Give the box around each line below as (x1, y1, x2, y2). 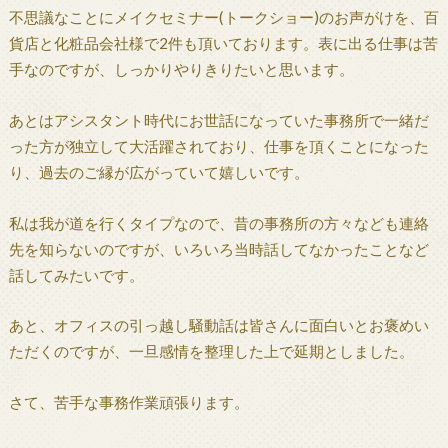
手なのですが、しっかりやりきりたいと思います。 (8, 60, 354, 79)
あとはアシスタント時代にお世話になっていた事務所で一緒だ (8, 111, 429, 129)
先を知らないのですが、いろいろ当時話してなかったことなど (8, 239, 429, 258)
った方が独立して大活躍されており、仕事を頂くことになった (8, 137, 429, 155)
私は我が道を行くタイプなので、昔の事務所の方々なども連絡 (8, 213, 429, 232)
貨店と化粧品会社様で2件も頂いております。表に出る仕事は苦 (8, 34, 438, 53)
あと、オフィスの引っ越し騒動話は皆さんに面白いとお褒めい (8, 316, 429, 335)
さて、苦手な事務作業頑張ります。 (8, 392, 249, 411)
